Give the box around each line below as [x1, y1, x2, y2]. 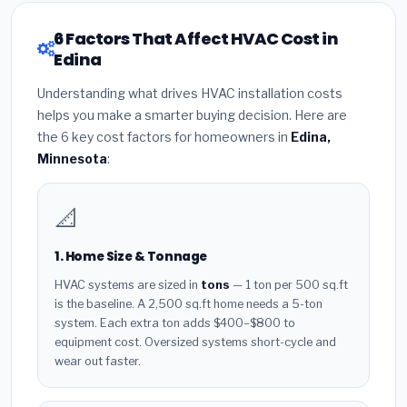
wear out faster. [55, 353, 141, 368]
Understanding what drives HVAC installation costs [37, 85, 342, 102]
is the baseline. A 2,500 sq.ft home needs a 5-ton [55, 296, 323, 311]
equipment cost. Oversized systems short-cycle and [55, 334, 336, 349]
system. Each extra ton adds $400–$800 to [55, 315, 295, 330]
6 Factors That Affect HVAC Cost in [54, 27, 339, 51]
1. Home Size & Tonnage [55, 248, 208, 266]
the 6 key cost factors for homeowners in [37, 129, 291, 145]
